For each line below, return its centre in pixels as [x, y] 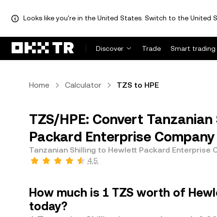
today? [48, 206]
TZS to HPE [138, 85]
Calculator [83, 85]
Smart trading [193, 48]
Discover [110, 48]
